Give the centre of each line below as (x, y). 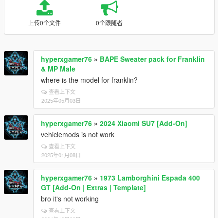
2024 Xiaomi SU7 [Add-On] (144, 123)
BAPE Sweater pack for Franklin (152, 59)
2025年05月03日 (61, 100)
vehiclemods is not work (78, 134)
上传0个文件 (44, 23)
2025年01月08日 (61, 155)
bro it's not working (70, 199)
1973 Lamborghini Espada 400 (150, 178)
